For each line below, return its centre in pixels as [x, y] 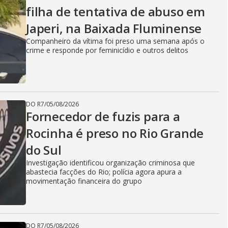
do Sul [44, 150]
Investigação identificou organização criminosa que [110, 163]
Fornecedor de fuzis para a [103, 116]
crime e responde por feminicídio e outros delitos [107, 50]
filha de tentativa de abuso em [116, 11]
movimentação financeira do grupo [84, 181]
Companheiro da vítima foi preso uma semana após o [115, 41]
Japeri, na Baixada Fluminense [114, 28]
